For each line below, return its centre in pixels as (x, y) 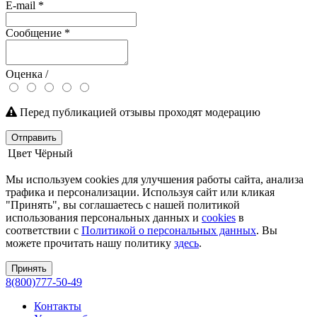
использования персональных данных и (104, 217)
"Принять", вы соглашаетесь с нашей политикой (123, 204)
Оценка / (27, 74)
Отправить (34, 137)
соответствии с (44, 230)
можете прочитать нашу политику (90, 243)
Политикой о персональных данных (169, 230)
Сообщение (35, 33)
